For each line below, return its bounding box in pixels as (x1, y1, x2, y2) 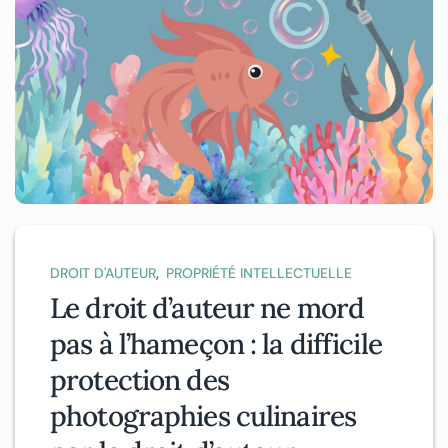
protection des (50, 362, 229, 399)
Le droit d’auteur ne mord (50, 290, 365, 327)
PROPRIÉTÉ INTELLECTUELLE (166, 264, 352, 283)
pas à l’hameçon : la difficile (50, 326, 382, 363)
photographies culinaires (50, 398, 356, 435)
